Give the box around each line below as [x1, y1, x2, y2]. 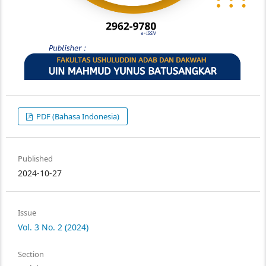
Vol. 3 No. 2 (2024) [18, 221, 88, 233]
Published [18, 153, 53, 164]
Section [18, 248, 44, 259]
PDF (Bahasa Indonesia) [34, 110, 120, 122]
